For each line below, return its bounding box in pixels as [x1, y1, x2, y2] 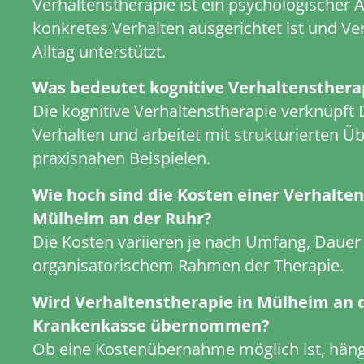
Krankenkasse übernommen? [32, 314, 270, 336]
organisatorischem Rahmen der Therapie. [32, 254, 344, 277]
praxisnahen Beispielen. [32, 147, 210, 170]
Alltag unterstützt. [32, 40, 166, 63]
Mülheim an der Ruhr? [32, 207, 212, 230]
